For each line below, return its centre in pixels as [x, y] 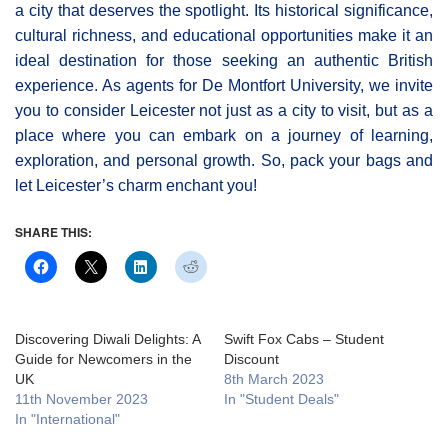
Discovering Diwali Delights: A [107, 338]
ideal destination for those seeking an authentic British [224, 60]
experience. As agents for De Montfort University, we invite [224, 85]
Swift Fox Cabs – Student [304, 338]
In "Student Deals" [281, 398]
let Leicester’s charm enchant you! [136, 185]
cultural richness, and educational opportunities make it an [224, 35]
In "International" [67, 418]
